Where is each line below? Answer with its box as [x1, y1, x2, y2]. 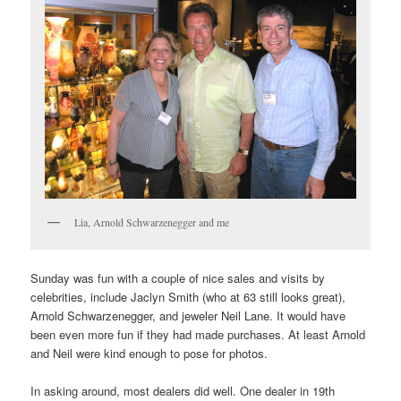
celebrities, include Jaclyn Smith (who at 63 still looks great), [30, 288, 346, 306]
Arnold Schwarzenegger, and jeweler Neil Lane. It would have [30, 307, 346, 325]
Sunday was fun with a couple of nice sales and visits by [30, 269, 326, 287]
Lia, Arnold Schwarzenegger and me [74, 214, 230, 229]
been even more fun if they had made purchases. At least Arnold [30, 326, 366, 344]
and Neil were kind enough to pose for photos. [30, 345, 269, 363]
